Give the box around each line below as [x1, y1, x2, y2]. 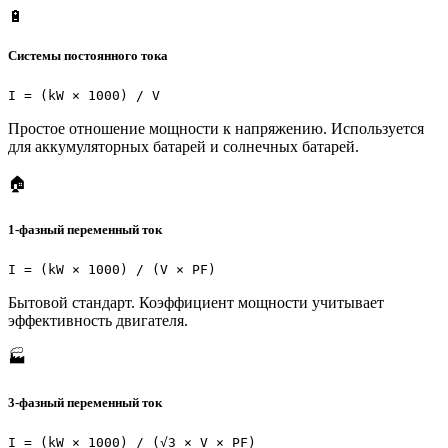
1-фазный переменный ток [8, 221, 162, 237]
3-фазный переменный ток [8, 394, 162, 410]
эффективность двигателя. [8, 311, 188, 329]
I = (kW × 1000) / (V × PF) [8, 261, 216, 277]
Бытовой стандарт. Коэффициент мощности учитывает [8, 293, 384, 311]
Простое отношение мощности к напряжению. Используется [8, 120, 424, 138]
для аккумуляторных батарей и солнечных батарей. [8, 138, 359, 156]
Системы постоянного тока [8, 48, 168, 64]
